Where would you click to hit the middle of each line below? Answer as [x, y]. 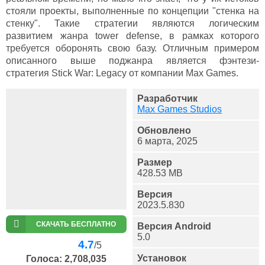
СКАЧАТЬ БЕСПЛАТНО [76, 224]
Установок [162, 258]
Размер [155, 162]
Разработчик [167, 98]
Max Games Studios [180, 109]
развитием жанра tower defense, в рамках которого [132, 35]
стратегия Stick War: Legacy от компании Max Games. [122, 73]
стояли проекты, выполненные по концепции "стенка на [132, 11]
